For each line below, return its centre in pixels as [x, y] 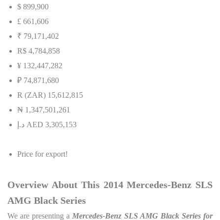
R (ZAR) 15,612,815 [50, 95]
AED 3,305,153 [51, 124]
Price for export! [42, 154]
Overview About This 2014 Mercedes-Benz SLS [110, 185]
